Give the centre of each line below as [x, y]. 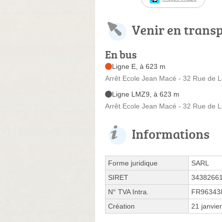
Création [121, 206]
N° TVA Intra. [128, 192]
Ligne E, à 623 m [139, 66]
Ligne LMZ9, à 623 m [146, 94]
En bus [121, 54]
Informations [171, 134]
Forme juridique [133, 163]
